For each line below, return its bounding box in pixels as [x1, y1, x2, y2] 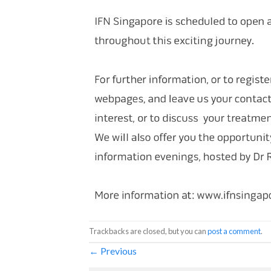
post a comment [207, 226, 261, 236]
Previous [99, 244, 137, 256]
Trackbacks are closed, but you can [89, 226, 207, 236]
